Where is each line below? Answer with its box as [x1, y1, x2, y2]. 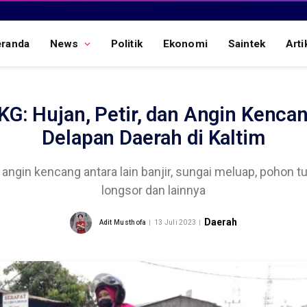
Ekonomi [162, 37, 208, 50]
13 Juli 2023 [153, 218, 197, 226]
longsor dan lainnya [101, 183, 206, 197]
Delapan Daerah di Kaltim [42, 126, 265, 149]
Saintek [228, 37, 265, 50]
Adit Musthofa [99, 218, 147, 226]
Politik [110, 37, 143, 50]
